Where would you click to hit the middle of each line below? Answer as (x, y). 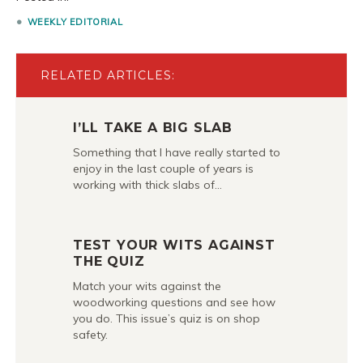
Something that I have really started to (177, 152)
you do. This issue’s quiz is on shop (167, 318)
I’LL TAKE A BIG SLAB (153, 128)
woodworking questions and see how (174, 302)
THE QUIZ (109, 261)
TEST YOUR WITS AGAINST (174, 245)
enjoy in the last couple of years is (163, 169)
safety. (90, 334)
